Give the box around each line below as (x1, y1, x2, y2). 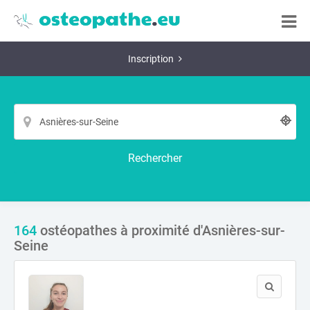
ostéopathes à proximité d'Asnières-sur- (37, 222, 285, 239)
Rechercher (127, 152, 182, 165)
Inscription (128, 53, 174, 64)
